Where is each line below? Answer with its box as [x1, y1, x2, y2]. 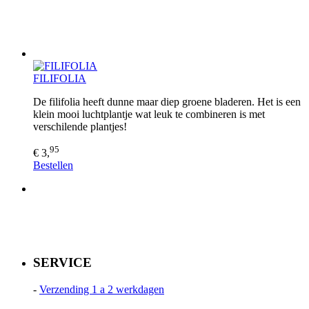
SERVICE [33, 255, 92, 270]
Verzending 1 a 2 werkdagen [39, 283, 164, 295]
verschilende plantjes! [33, 121, 127, 133]
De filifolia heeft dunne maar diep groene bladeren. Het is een [33, 96, 301, 108]
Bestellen [33, 159, 73, 172]
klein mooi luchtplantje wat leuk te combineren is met [33, 108, 265, 121]
